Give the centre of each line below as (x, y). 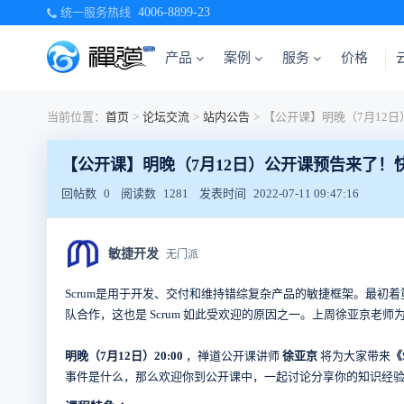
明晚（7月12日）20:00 (125, 356)
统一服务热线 (96, 12)
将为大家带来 (354, 356)
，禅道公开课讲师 (233, 356)
